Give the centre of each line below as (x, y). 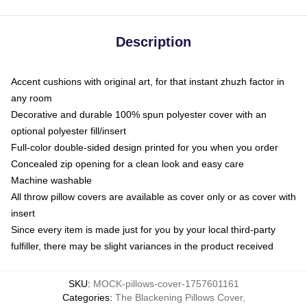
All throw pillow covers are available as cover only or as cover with (153, 197)
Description (153, 42)
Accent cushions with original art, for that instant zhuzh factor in (148, 82)
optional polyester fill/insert (69, 131)
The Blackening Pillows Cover (179, 297)
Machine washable (51, 180)
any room (32, 98)
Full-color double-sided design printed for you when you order (145, 147)
